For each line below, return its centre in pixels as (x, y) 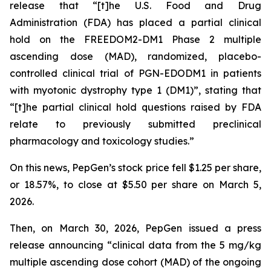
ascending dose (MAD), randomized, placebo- (135, 56)
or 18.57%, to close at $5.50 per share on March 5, (135, 184)
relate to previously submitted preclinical (135, 124)
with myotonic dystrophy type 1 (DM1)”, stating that (135, 90)
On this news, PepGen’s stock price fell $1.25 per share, (135, 168)
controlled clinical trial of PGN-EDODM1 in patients (135, 73)
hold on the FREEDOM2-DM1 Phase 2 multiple (135, 39)
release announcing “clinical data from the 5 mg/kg (135, 245)
